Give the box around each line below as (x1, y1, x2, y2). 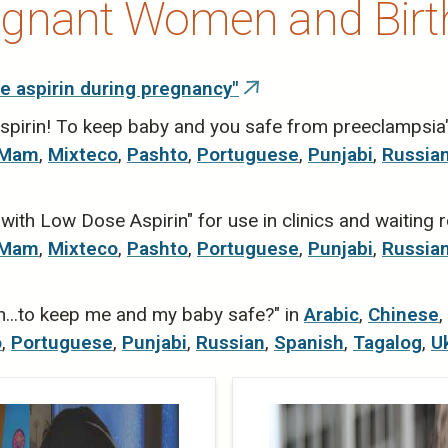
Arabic (304, 303, 359, 327)
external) (244, 138, 323, 162)
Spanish (274, 331, 344, 355)
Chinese (368, 303, 439, 327)
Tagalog (353, 331, 422, 355)
